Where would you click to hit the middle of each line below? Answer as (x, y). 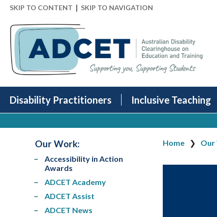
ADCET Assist (70, 196)
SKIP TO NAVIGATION (117, 8)
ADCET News (69, 210)
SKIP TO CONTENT (41, 8)
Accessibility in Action (84, 158)
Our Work (56, 144)
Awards (59, 168)
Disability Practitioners (61, 100)
